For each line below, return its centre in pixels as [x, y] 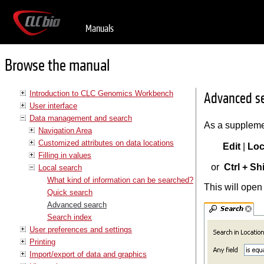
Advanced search [77, 204]
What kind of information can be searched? [120, 180]
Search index [70, 217]
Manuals [100, 29]
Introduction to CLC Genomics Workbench [101, 93]
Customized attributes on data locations [106, 143]
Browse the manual [57, 66]
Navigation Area [65, 130]
